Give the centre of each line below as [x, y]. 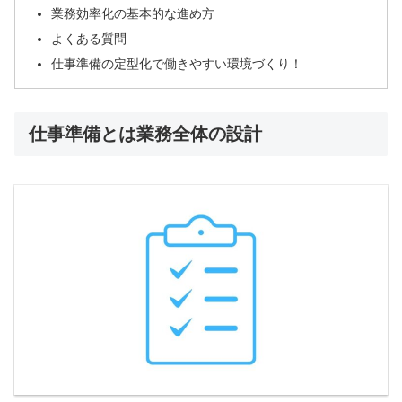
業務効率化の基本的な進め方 [133, 13]
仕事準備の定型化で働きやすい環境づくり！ [177, 63]
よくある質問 [89, 38]
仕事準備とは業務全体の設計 [145, 133]
